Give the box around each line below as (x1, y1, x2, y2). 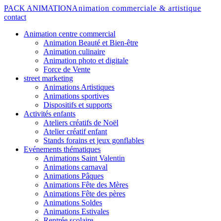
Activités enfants (24, 110, 75, 118)
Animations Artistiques (43, 83, 114, 91)
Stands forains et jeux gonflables (43, 136, 144, 145)
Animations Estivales (43, 207, 109, 216)
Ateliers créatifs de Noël (43, 118, 118, 127)
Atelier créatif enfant (43, 127, 107, 136)
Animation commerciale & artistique (72, 4, 201, 12)
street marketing (24, 74, 73, 82)
